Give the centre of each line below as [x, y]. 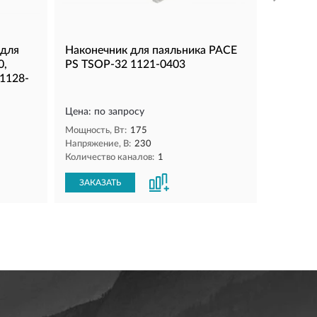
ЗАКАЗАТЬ [100, 182]
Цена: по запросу [105, 111]
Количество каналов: [110, 157]
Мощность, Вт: [96, 130]
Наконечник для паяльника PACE [151, 50]
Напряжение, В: [98, 144]
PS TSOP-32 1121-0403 [125, 64]
